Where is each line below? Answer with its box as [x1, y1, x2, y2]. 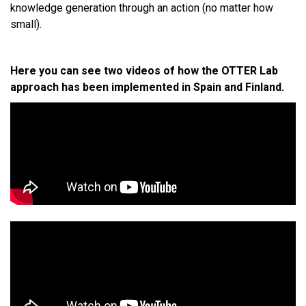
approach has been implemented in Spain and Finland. [10, 80, 284, 94]
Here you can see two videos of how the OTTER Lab [10, 64, 278, 77]
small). [10, 17, 42, 31]
